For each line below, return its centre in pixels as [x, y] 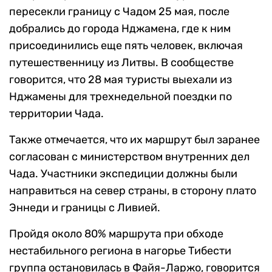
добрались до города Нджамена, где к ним [120, 29]
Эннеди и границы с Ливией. [85, 208]
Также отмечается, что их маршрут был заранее [134, 140]
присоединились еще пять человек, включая [126, 46]
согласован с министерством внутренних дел [129, 157]
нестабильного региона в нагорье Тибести [120, 251]
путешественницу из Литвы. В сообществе [121, 63]
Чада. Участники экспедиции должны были [123, 174]
